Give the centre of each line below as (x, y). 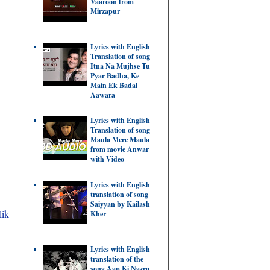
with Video (107, 159)
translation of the (117, 259)
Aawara (103, 95)
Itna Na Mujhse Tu (120, 66)
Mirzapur (105, 11)
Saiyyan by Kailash (120, 204)
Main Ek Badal (114, 86)
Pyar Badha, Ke (115, 76)
